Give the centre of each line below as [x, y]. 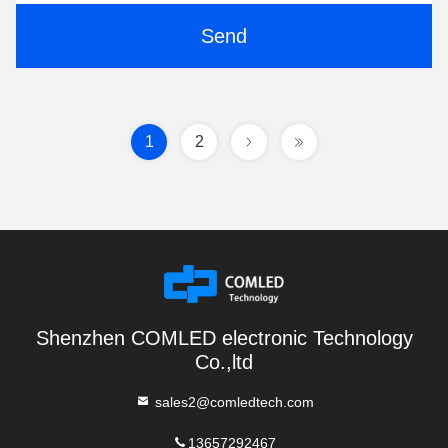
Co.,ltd [224, 362]
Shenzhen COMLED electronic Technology [224, 338]
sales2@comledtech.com [232, 401]
